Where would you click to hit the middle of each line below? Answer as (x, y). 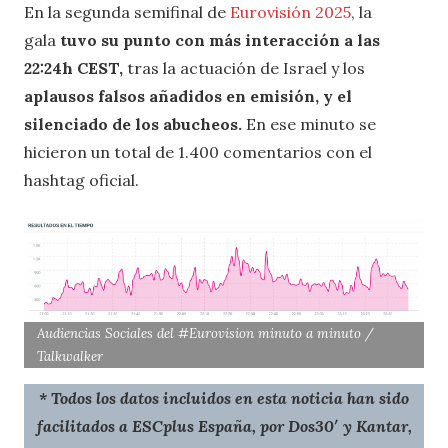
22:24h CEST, (75, 67)
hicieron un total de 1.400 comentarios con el (198, 151)
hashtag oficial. (81, 179)
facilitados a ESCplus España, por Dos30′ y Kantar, (224, 425)
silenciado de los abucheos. (133, 123)
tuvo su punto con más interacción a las (220, 39)
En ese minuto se (309, 123)
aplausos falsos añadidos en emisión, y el (188, 95)
